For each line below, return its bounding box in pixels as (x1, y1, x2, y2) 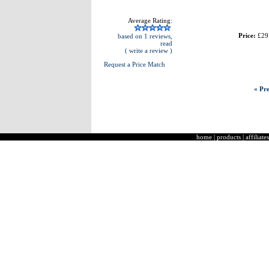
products (217, 133, 241, 141)
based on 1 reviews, (115, 32, 172, 40)
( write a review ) (124, 47, 172, 54)
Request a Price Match (103, 61, 165, 68)
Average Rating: (125, 17, 172, 24)
